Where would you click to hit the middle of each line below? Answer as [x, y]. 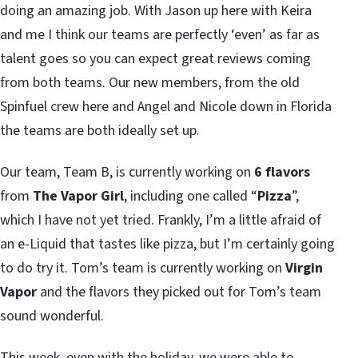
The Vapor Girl [78, 196]
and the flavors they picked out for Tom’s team [179, 292]
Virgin [304, 268]
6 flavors [282, 172]
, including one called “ [191, 196]
